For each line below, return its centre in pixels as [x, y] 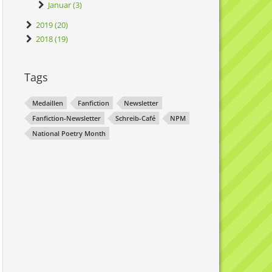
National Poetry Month [69, 133]
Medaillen [48, 103]
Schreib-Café [135, 118]
